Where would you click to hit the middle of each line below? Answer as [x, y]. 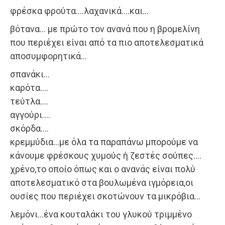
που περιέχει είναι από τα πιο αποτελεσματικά [107, 43]
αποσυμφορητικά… [48, 56]
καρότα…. [29, 88]
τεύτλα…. [29, 101]
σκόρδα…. [29, 129]
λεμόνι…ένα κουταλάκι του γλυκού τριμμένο [101, 214]
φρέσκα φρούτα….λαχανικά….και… [79, 11]
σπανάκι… [30, 74]
